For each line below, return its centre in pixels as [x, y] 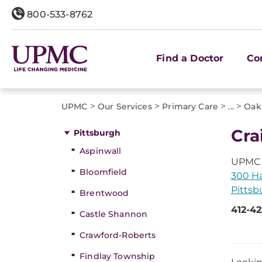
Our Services [125, 106]
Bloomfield [104, 172]
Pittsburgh [97, 133]
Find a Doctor [190, 58]
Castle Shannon [114, 214]
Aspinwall [101, 151]
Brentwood [104, 193]
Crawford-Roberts [118, 235]
